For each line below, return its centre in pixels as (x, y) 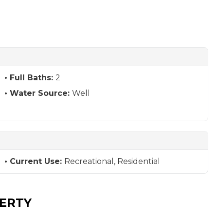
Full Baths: (32, 78)
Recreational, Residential (112, 161)
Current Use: (37, 161)
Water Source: (41, 93)
